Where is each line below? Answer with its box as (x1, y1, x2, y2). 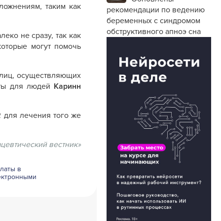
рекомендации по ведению (107, 5, 205, 15)
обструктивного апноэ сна (107, 27, 201, 37)
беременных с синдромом (107, 16, 200, 26)
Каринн (54, 81, 81, 91)
